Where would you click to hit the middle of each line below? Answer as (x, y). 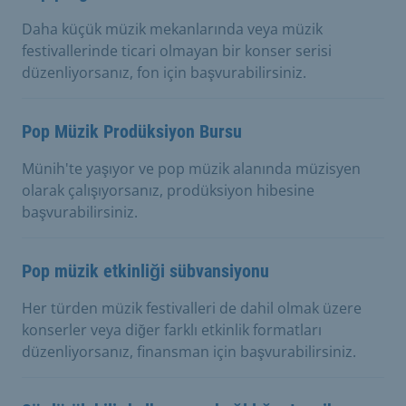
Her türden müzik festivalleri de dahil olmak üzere (192, 308)
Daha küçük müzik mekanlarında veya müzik (172, 29)
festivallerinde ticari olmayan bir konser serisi (177, 50)
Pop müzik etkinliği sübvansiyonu (145, 271)
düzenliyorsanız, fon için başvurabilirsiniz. (164, 72)
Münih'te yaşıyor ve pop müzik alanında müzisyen (191, 168)
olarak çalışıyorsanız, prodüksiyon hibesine (168, 190)
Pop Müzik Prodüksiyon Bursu (132, 131)
